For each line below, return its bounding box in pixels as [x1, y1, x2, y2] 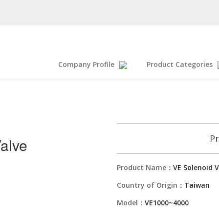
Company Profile [58, 60, 114, 69]
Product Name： [117, 163, 173, 172]
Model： [117, 198, 145, 207]
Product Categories [147, 60, 213, 69]
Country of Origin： [117, 180, 184, 190]
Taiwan [184, 180, 210, 190]
